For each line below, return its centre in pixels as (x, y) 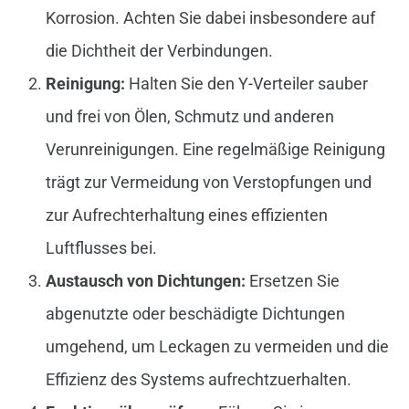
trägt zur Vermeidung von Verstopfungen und (208, 183)
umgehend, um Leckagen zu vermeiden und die (217, 347)
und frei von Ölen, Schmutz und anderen (189, 117)
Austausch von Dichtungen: (145, 281)
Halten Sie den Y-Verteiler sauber (246, 84)
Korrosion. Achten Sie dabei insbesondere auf (210, 18)
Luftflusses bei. (101, 248)
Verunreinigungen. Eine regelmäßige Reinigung (215, 150)
